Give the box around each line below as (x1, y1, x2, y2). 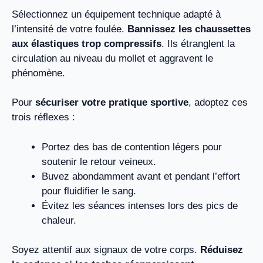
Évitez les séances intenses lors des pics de (42, 200, 238, 211)
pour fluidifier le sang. (42, 185, 136, 197)
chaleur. (42, 214, 76, 226)
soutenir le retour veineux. (42, 156, 156, 167)
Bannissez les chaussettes (127, 23, 251, 35)
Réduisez (200, 244, 243, 256)
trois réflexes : (12, 112, 75, 123)
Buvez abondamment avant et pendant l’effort (42, 170, 240, 182)
